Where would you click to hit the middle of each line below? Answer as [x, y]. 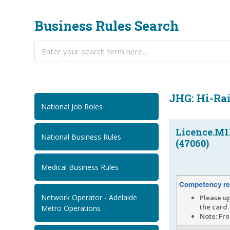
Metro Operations [71, 208]
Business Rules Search [107, 26]
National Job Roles [72, 107]
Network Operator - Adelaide [89, 198]
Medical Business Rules [80, 167]
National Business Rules [81, 137]
